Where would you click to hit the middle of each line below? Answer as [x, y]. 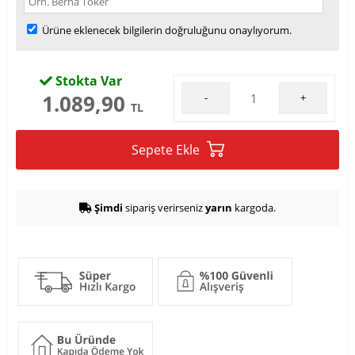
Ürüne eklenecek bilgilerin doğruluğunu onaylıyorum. [166, 30]
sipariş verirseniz [164, 208]
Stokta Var [87, 81]
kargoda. [254, 208]
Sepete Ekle [167, 150]
